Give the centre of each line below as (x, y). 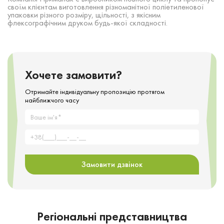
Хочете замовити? (73, 74)
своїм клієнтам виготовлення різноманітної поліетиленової (106, 6)
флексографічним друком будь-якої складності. (87, 22)
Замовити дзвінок (112, 164)
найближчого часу (52, 100)
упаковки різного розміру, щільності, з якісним (84, 14)
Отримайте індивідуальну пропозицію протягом (95, 91)
